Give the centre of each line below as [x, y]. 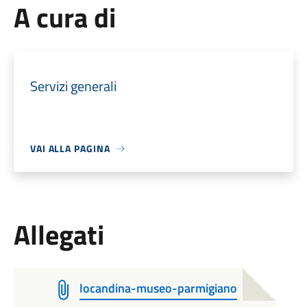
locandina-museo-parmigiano [158, 288]
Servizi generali [73, 86]
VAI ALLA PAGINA [70, 148]
